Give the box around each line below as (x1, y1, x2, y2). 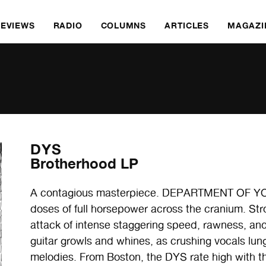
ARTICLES (164, 20, 209, 30)
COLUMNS (100, 20, 146, 30)
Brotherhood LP (30, 155, 139, 172)
